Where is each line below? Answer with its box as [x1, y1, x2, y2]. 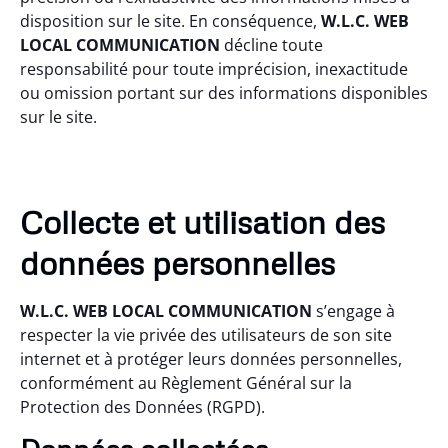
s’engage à [312, 299, 395, 322]
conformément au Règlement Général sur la [20, 371, 352, 394]
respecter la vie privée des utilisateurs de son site [20, 323, 392, 346]
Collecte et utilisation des [20, 201, 385, 241]
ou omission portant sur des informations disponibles [20, 82, 428, 105]
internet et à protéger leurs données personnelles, [20, 347, 402, 370]
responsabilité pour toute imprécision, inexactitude [20, 58, 408, 81]
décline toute [220, 34, 323, 57]
